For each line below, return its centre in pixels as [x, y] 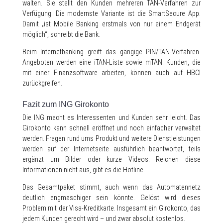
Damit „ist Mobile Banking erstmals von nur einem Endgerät [111, 24]
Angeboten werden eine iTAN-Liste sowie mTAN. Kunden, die [111, 62]
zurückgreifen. [42, 83]
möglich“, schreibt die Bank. [61, 34]
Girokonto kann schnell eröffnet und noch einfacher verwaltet [111, 128]
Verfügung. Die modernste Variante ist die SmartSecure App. [111, 13]
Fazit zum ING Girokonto [66, 104]
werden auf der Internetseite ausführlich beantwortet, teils [111, 149]
